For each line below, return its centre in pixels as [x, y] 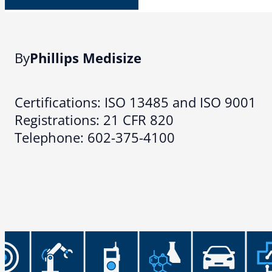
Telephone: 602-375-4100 [95, 137]
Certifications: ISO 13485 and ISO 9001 [135, 102]
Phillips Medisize [86, 58]
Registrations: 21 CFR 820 [94, 120]
